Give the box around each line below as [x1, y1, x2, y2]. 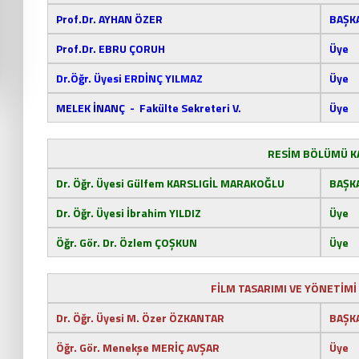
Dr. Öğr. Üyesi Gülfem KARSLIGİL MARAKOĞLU [56, 175, 284, 192]
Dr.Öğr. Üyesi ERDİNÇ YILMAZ [56, 70, 203, 87]
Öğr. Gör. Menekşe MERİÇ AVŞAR [56, 339, 220, 356]
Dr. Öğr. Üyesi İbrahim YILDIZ [56, 204, 201, 221]
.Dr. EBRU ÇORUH [79, 40, 165, 57]
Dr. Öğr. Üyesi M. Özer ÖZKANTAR [56, 309, 224, 326]
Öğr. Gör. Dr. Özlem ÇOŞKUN [56, 234, 197, 251]
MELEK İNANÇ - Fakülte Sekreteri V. [56, 99, 241, 116]
